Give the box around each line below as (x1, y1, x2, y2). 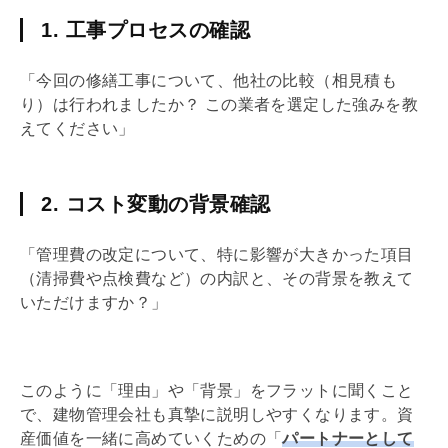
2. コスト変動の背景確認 (41, 192, 271, 215)
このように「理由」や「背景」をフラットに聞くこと (20, 381, 414, 399)
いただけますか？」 (20, 293, 168, 311)
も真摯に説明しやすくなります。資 (151, 405, 414, 423)
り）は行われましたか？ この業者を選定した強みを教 (20, 95, 418, 113)
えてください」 (20, 119, 135, 137)
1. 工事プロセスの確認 (41, 18, 250, 41)
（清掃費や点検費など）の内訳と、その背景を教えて (20, 269, 414, 287)
